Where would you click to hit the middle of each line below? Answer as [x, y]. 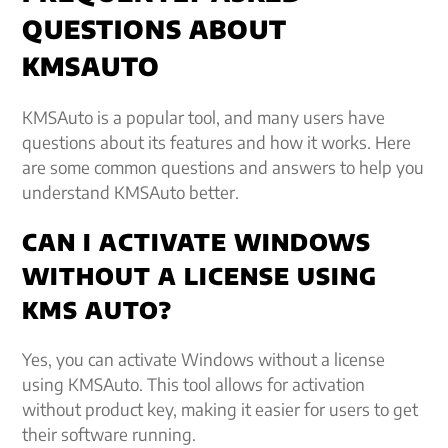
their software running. [109, 433]
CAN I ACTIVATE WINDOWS [197, 241]
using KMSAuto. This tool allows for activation [194, 383]
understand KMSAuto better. [131, 191]
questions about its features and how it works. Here [217, 141]
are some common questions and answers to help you [223, 166]
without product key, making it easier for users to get [220, 408]
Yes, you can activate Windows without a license [204, 358]
